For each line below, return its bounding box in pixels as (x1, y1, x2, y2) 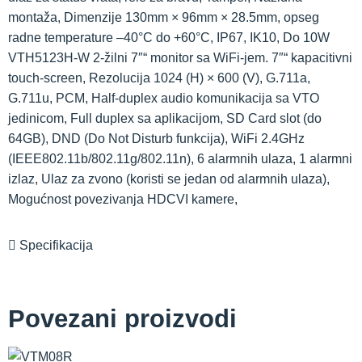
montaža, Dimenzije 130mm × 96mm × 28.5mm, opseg (8, 10, 319, 24)
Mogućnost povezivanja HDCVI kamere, (8, 192, 238, 206)
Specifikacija (16, 238, 93, 252)
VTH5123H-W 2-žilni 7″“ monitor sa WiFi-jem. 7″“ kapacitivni (8, 50, 352, 65)
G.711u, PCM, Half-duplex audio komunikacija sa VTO (8, 90, 319, 105)
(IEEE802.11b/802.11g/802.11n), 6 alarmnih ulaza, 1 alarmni (8, 151, 352, 166)
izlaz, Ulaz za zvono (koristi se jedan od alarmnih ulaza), (8, 171, 330, 186)
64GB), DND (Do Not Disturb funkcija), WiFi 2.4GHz (8, 131, 305, 145)
